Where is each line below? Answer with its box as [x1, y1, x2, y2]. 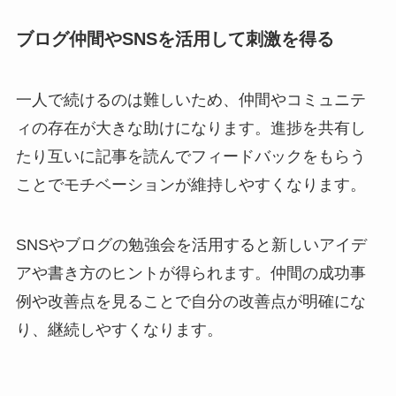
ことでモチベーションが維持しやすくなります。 [15, 176, 366, 194]
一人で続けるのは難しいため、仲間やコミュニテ [15, 91, 366, 110]
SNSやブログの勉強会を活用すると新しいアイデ [15, 236, 367, 255]
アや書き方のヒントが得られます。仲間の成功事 [15, 264, 366, 283]
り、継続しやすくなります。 [15, 321, 223, 339]
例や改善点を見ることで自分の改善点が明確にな [15, 293, 366, 311]
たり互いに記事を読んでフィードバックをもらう [15, 148, 366, 166]
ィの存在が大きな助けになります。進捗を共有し [15, 119, 366, 138]
